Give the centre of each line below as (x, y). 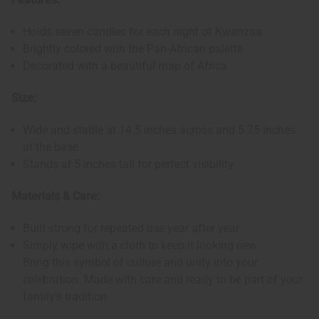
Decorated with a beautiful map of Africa (125, 66)
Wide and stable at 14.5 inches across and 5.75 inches (159, 130)
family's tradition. (67, 297)
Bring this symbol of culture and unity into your (141, 263)
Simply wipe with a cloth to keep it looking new (140, 246)
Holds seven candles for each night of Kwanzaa (143, 32)
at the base (51, 147)
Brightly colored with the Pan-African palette (133, 49)
